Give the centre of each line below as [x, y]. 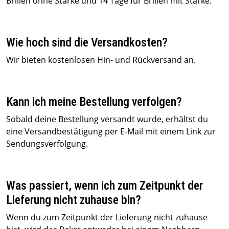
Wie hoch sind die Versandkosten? [87, 42]
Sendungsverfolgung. [47, 144]
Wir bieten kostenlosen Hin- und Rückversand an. [101, 60]
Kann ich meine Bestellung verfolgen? [94, 102]
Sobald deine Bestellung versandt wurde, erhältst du [107, 119]
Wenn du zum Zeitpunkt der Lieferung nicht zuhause [107, 217]
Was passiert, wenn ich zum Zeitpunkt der [105, 186]
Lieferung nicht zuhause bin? [74, 200]
